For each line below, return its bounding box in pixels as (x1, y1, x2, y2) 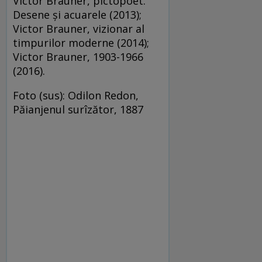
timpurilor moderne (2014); (13, 35, 149, 50)
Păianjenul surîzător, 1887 (13, 102, 143, 116)
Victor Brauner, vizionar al (13, 21, 144, 36)
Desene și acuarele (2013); (13, 7, 142, 22)
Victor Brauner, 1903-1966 (13, 49, 143, 64)
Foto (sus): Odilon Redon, (13, 88, 139, 102)
